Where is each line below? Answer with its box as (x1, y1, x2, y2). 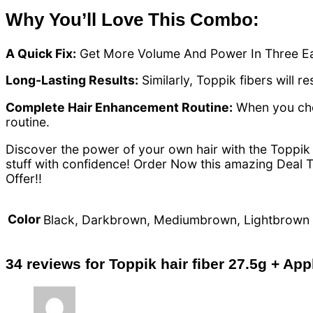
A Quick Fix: (6, 45, 76, 61)
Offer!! (6, 170, 42, 186)
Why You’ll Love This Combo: (6, 8, 259, 30)
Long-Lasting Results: (6, 73, 138, 88)
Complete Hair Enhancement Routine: (6, 100, 233, 115)
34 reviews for (6, 255, 109, 272)
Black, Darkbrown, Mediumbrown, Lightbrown (43, 212, 310, 227)
